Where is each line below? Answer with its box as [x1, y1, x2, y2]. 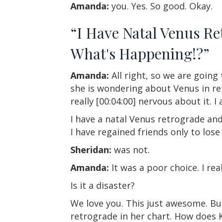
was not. [111, 144, 150, 156]
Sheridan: [70, 144, 111, 156]
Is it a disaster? [70, 179, 135, 192]
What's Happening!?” [70, 44, 210, 64]
